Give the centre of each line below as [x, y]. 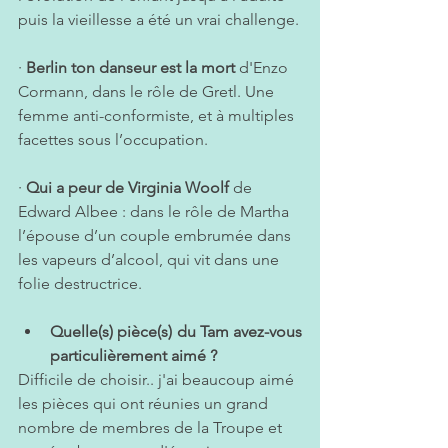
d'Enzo [263, 68]
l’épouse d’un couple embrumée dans [156, 236]
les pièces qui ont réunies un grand [145, 404]
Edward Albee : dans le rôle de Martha [155, 212]
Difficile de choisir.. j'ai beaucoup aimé [158, 380]
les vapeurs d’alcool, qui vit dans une [150, 260]
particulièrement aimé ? [137, 356]
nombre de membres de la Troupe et [152, 428]
